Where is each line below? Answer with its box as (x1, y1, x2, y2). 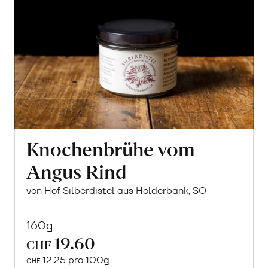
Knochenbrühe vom (26, 135, 196, 162)
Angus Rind (26, 158, 127, 184)
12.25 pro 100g (40, 254, 110, 267)
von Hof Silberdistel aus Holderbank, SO (26, 184, 207, 197)
